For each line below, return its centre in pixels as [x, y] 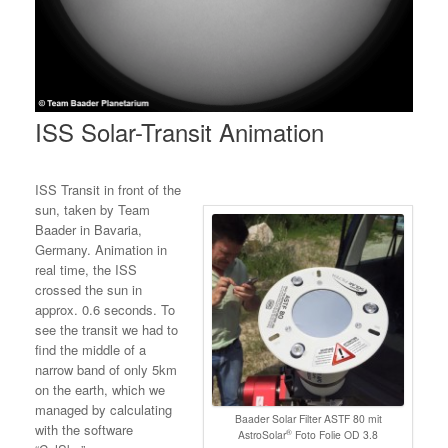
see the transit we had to [106, 329]
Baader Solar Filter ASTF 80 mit [308, 418]
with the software [84, 429]
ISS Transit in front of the [108, 189]
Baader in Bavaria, [88, 229]
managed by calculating [103, 409]
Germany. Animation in [101, 249]
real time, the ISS [86, 269]
